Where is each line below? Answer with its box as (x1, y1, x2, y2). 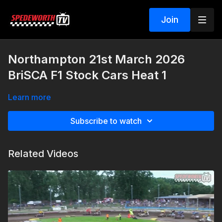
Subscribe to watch (70, 116, 142, 126)
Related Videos (8, 148, 78, 160)
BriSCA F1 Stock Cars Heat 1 (8, 68, 166, 82)
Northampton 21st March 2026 (8, 52, 185, 66)
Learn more (8, 92, 51, 102)
